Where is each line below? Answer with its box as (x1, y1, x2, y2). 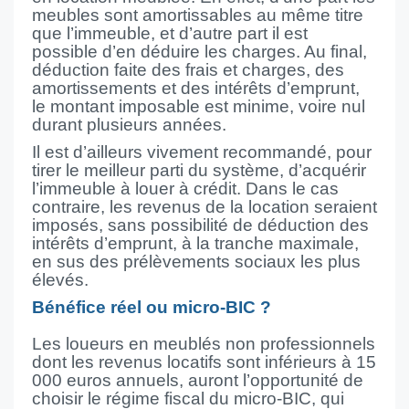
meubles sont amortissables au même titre (32, 5, 363, 25)
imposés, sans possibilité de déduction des (32, 215, 369, 235)
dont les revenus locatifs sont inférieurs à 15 (32, 352, 376, 372)
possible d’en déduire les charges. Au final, (32, 42, 367, 61)
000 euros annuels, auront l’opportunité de (32, 371, 363, 390)
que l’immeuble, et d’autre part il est (32, 24, 308, 43)
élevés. (32, 270, 89, 289)
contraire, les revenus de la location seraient (32, 197, 377, 216)
